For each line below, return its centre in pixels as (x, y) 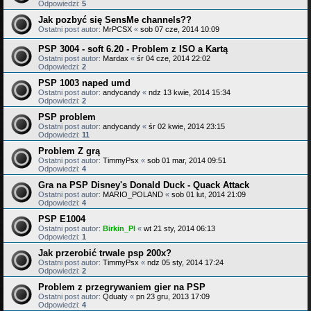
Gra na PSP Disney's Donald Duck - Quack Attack (144, 185)
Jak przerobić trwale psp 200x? (105, 253)
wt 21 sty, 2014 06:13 (179, 228)
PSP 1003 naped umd (84, 83)
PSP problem (67, 117)
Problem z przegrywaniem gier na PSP (122, 287)
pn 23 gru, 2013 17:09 (173, 296)
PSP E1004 (62, 219)
